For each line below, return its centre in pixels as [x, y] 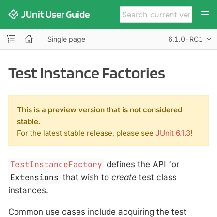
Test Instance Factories [87, 72]
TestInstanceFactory [56, 165]
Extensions [35, 178]
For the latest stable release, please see [86, 133]
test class [157, 178]
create [124, 178]
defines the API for [142, 164]
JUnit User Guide [56, 14]
